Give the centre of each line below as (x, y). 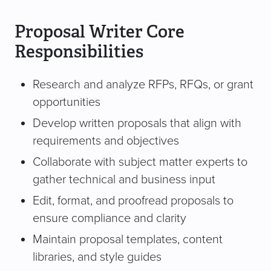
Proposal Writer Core (100, 31)
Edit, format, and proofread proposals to (133, 201)
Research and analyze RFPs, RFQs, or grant (143, 84)
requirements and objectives (106, 141)
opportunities (67, 102)
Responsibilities (79, 51)
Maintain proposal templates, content (128, 239)
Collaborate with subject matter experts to (140, 162)
